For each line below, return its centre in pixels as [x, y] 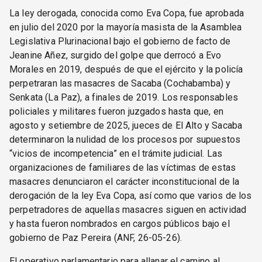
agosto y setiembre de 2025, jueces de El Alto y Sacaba [126, 125]
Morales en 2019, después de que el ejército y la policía [126, 69]
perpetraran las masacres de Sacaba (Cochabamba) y [120, 83]
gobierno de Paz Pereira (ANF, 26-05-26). [96, 237]
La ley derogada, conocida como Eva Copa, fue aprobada [127, 13]
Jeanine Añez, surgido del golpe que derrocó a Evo [116, 55]
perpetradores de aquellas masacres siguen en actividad [128, 209]
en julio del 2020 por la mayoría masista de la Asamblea [126, 27]
